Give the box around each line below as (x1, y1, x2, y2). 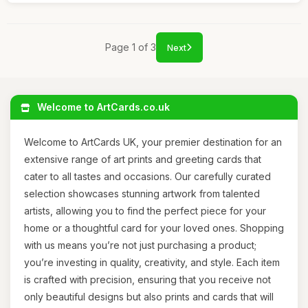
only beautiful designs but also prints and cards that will (24, 291, 274, 302)
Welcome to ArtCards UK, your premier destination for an (24, 136, 282, 148)
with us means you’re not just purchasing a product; (24, 239, 256, 251)
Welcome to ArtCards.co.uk (34, 101, 170, 113)
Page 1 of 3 (105, 41, 156, 53)
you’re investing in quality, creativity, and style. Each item (24, 256, 280, 268)
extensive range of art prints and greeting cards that (24, 153, 261, 165)
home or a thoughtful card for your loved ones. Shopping (24, 222, 284, 234)
